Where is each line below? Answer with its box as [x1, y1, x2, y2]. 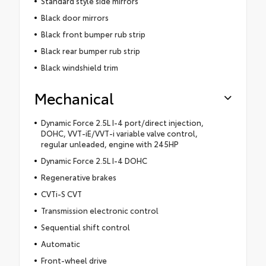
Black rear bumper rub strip [40, 45, 140, 56]
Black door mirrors [40, 12, 109, 23]
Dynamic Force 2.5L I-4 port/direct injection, [40, 117, 204, 128]
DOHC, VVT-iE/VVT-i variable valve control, [40, 128, 198, 139]
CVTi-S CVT [40, 188, 82, 199]
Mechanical [34, 87, 114, 109]
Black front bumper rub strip [40, 28, 145, 40]
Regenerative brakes [40, 172, 116, 183]
